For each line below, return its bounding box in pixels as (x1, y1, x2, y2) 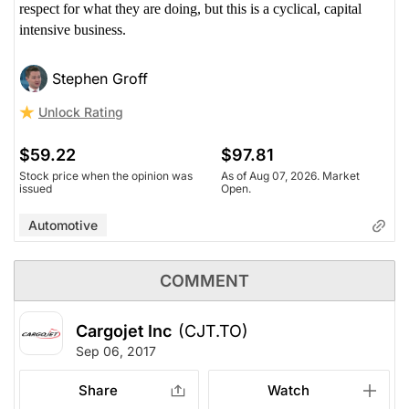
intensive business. (19, 22, 126, 38)
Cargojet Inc (76, 321, 172, 341)
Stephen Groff (52, 69, 148, 89)
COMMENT (160, 271, 249, 291)
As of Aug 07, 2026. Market (221, 169, 360, 184)
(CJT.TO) (178, 321, 248, 341)
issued (19, 182, 52, 196)
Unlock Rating (38, 104, 123, 121)
